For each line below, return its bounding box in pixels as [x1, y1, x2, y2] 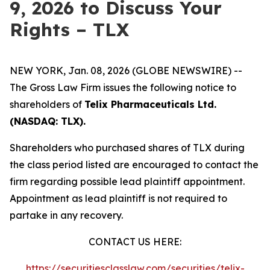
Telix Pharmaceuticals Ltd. [84, 98, 216, 110]
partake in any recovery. [10, 209, 123, 221]
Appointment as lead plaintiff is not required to [10, 192, 227, 204]
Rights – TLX [10, 18, 129, 41]
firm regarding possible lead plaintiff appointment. [10, 175, 245, 187]
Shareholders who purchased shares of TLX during [10, 142, 245, 154]
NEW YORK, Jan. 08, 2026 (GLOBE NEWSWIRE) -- [10, 64, 242, 77]
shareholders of [10, 98, 84, 110]
